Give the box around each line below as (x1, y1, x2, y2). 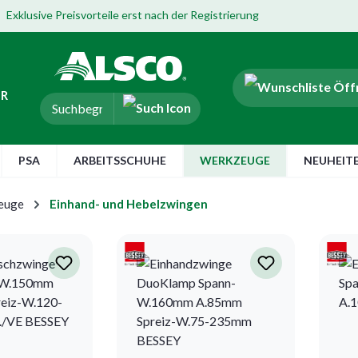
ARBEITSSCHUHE (74, 153, 166, 167)
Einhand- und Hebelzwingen (50, 196, 208, 211)
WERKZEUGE (200, 153, 270, 167)
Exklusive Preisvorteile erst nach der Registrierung (6, 8, 259, 22)
